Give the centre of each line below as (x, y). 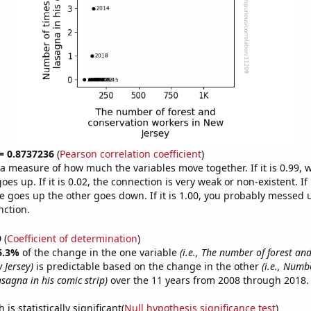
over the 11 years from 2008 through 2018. (208, 280)
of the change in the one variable (101, 252)
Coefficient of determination (72, 238)
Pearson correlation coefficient (130, 154)
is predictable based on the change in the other (147, 266)
